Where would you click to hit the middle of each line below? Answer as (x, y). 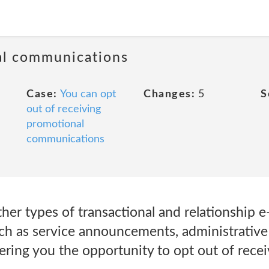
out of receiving (64, 109)
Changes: (169, 94)
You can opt (88, 94)
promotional (55, 124)
